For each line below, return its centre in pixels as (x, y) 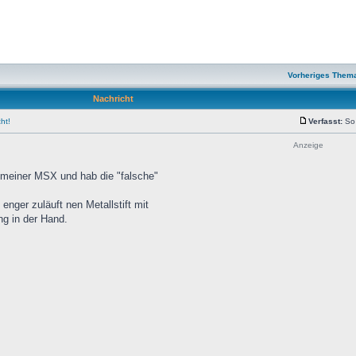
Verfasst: (325, 121)
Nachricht (113, 99)
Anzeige (308, 145)
